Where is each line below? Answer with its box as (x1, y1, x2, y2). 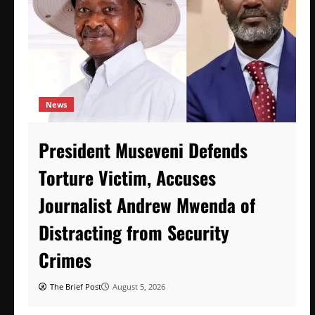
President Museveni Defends (39, 136, 247, 164)
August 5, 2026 (112, 281, 165, 292)
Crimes (39, 245, 91, 274)
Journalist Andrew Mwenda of (39, 191, 255, 219)
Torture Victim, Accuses (39, 163, 216, 191)
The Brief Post (50, 281, 101, 292)
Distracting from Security (39, 218, 229, 246)
